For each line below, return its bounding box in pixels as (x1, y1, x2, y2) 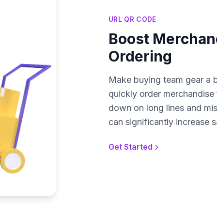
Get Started (108, 142, 153, 152)
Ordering (108, 47, 172, 65)
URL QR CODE (108, 15, 156, 24)
